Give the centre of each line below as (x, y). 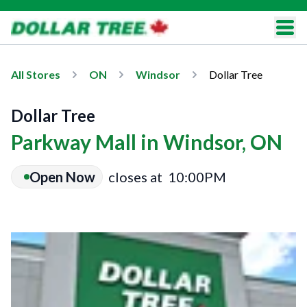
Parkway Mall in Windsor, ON (147, 142)
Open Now (62, 177)
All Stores (36, 74)
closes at (135, 177)
